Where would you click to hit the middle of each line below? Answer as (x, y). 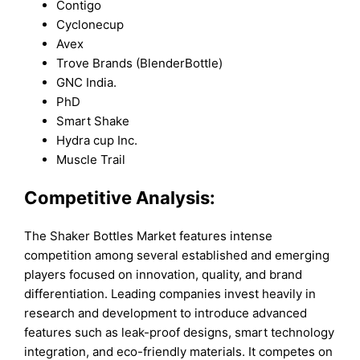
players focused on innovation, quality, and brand (164, 275)
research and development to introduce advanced (166, 313)
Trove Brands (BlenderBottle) (140, 63)
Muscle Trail (91, 159)
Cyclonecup (90, 24)
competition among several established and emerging (177, 256)
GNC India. (87, 82)
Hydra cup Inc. (97, 140)
